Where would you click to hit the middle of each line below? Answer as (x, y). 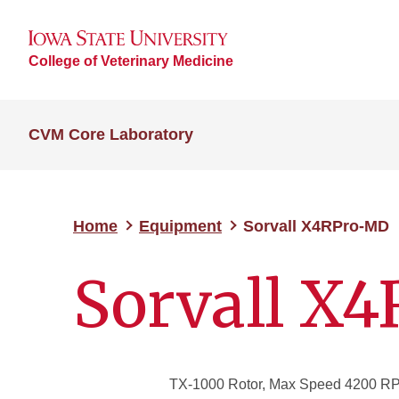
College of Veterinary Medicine (131, 61)
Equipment (180, 226)
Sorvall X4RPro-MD (316, 226)
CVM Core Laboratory (111, 134)
